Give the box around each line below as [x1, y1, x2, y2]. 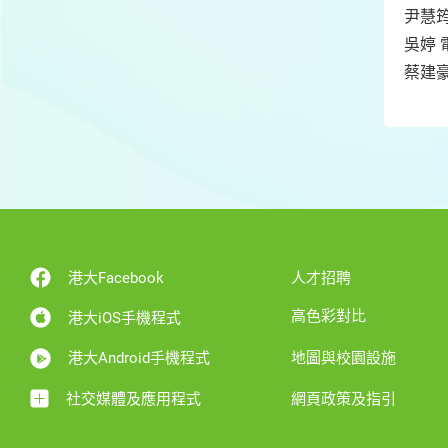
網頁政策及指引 [290, 389, 396, 408]
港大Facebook [67, 268, 164, 287]
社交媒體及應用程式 [65, 389, 201, 408]
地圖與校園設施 [290, 349, 396, 368]
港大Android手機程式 [67, 349, 210, 368]
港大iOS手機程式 [67, 308, 181, 327]
